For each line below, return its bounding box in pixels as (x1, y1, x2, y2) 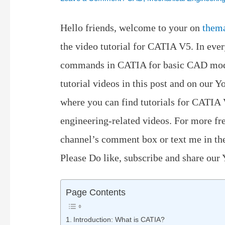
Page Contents (66, 187, 126, 198)
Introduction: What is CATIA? (73, 216, 167, 224)
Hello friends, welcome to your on (60, 22, 203, 34)
